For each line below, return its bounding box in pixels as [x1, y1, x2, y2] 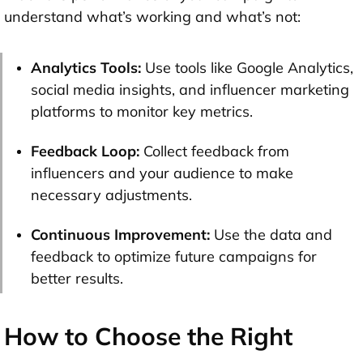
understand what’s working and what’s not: [4, 6, 301, 26]
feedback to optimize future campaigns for [31, 246, 317, 266]
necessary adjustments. [31, 185, 192, 204]
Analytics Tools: [31, 58, 145, 77]
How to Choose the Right [4, 320, 293, 352]
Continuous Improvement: [31, 224, 214, 244]
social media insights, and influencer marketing [31, 79, 349, 99]
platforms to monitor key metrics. [31, 101, 253, 121]
